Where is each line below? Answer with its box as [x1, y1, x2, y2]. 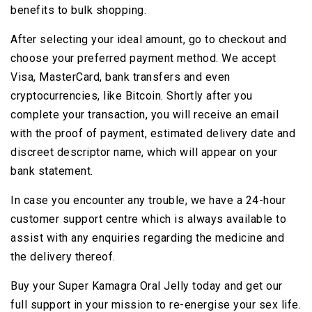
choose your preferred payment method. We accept [10, 52, 276, 65]
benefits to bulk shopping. [10, 3, 146, 17]
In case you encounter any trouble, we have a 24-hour [10, 194, 286, 207]
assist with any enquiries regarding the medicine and [10, 231, 284, 244]
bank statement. [10, 164, 93, 178]
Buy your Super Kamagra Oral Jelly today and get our [10, 279, 283, 292]
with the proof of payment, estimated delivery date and [10, 127, 295, 140]
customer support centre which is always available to [10, 212, 286, 226]
